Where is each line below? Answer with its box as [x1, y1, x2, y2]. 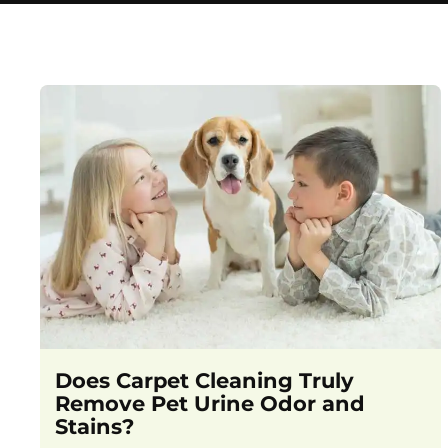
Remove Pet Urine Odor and [55, 391, 366, 417]
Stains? [55, 414, 135, 440]
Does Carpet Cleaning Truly [55, 368, 355, 394]
